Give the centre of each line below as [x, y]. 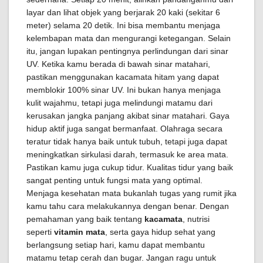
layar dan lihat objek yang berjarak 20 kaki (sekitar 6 [123, 12]
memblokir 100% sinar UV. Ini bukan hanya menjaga [124, 90]
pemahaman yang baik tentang [85, 219]
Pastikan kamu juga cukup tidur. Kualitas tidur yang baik [130, 167]
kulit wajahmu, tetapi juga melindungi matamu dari [119, 103]
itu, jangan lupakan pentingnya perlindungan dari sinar [127, 51]
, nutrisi [196, 219]
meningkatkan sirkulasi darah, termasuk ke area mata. [127, 154]
